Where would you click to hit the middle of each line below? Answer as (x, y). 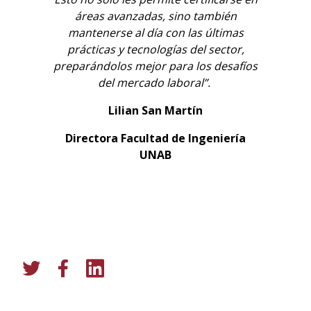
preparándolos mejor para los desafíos (155, 66)
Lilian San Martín (155, 111)
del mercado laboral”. (155, 83)
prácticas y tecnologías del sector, (155, 50)
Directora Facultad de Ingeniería (155, 138)
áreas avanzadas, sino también (155, 16)
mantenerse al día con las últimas (155, 33)
